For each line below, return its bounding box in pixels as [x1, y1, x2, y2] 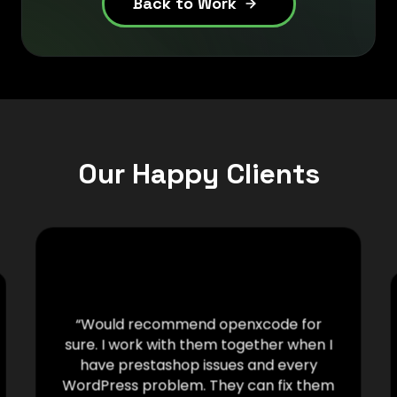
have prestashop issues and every [79, 354, 317, 376]
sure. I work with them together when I [64, 334, 332, 355]
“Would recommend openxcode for [74, 314, 322, 335]
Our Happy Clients [77, 156, 320, 191]
